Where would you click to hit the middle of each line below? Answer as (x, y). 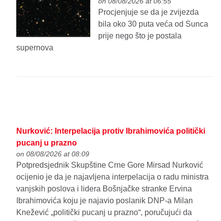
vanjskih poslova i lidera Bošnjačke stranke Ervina (104, 189)
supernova (35, 48)
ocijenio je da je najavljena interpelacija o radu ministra (113, 177)
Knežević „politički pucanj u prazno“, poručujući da (104, 213)
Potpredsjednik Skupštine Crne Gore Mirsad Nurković (110, 165)
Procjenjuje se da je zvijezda (149, 12)
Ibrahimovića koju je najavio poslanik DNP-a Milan (105, 201)
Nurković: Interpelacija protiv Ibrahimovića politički (111, 131)
